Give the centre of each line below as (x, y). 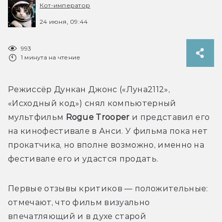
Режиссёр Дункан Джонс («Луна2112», (89, 89)
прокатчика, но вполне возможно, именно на (106, 145)
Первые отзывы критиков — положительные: (108, 188)
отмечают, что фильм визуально (79, 202)
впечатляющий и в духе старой (77, 216)
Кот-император (65, 5)
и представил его (170, 117)
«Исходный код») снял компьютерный (92, 103)
